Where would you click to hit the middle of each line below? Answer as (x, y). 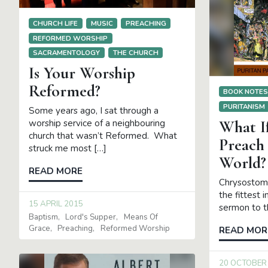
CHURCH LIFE (56, 24)
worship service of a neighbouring (97, 124)
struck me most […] (68, 149)
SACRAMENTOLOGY (67, 52)
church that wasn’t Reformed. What (103, 136)
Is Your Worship (82, 73)
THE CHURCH (135, 52)
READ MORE (56, 171)
